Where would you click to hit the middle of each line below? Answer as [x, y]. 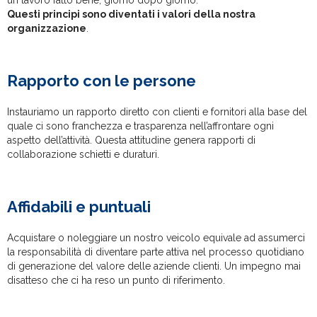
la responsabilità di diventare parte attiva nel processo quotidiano [156, 252]
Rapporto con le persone [102, 80]
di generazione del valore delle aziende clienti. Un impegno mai [154, 266]
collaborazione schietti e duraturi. [83, 154]
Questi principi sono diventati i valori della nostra [131, 14]
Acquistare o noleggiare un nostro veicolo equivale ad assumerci [156, 237]
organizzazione [47, 28]
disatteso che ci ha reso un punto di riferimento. [116, 280]
